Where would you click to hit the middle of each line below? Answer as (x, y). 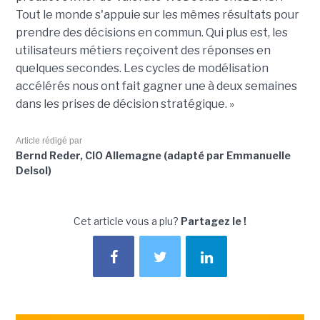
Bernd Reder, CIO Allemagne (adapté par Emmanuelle (153, 156)
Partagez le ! (214, 221)
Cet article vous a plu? (127, 221)
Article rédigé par (49, 141)
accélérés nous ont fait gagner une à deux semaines (156, 86)
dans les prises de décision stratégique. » (125, 104)
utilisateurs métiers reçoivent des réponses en (143, 51)
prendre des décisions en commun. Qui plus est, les (151, 33)
